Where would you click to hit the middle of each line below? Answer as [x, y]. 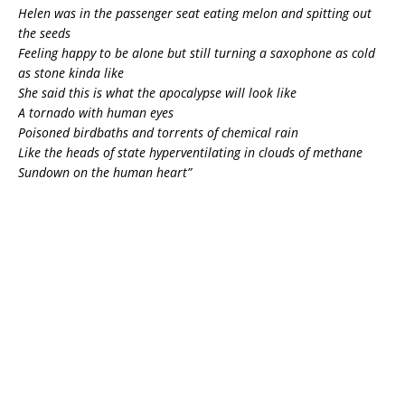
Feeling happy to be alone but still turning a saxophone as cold [197, 52]
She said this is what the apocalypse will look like [157, 92]
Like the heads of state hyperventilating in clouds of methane [190, 152]
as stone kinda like [71, 72]
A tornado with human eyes [96, 112]
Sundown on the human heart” [105, 172]
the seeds [44, 33]
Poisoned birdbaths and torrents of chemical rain [158, 132]
